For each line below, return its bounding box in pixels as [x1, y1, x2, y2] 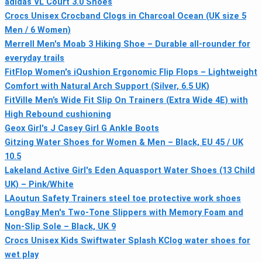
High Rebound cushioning [5, 109, 111, 120]
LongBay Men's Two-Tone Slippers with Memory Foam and [5, 208, 243, 218]
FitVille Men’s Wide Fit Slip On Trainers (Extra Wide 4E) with [5, 95, 248, 106]
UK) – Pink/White [5, 180, 74, 190]
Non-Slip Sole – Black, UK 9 [5, 222, 116, 232]
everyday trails [5, 53, 64, 64]
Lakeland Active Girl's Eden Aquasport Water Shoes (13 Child [5, 166, 255, 176]
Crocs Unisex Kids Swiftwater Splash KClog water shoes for [5, 236, 250, 246]
